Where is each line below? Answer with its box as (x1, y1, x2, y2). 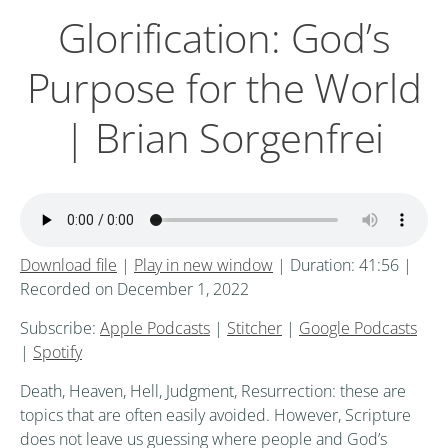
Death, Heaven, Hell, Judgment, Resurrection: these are (20, 380, 406, 403)
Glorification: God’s (57, 10, 391, 66)
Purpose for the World (26, 60, 422, 116)
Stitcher (227, 317, 282, 340)
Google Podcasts (299, 317, 417, 340)
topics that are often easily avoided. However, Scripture (20, 404, 411, 427)
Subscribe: (20, 317, 100, 340)
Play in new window (134, 254, 273, 277)
